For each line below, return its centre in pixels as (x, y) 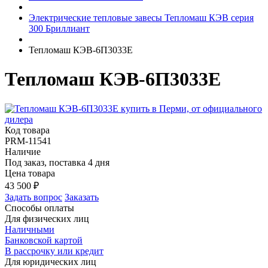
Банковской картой (44, 240)
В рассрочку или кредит (54, 251)
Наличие (23, 151)
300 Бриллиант (59, 28)
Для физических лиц (47, 218)
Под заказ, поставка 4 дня (57, 162)
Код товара (27, 130)
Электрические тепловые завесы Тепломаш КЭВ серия (141, 18)
